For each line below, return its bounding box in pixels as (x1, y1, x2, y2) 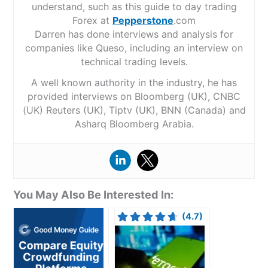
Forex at (72, 14, 112, 26)
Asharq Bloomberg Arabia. (74, 117, 194, 130)
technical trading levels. (80, 55, 188, 68)
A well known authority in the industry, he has (31, 76, 237, 89)
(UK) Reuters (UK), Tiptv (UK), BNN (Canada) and (22, 103, 246, 116)
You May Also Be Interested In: (13, 188, 174, 202)
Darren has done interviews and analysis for (35, 28, 233, 40)
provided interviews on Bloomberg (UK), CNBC (28, 90, 240, 102)
